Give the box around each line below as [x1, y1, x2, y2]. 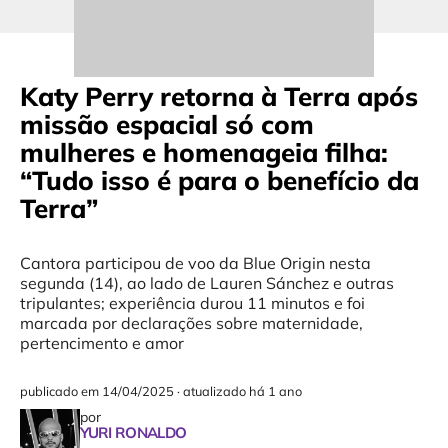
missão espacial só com [19, 108, 314, 142]
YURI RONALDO [79, 423, 187, 443]
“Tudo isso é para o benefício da [19, 164, 419, 198]
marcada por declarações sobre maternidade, [19, 313, 363, 334]
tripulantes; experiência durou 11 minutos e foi [19, 293, 365, 314]
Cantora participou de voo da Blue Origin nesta [19, 253, 371, 274]
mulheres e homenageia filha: [19, 136, 388, 170]
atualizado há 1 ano [182, 383, 302, 400]
